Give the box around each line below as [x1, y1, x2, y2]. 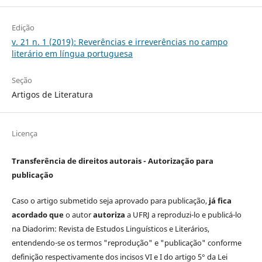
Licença [11, 128, 37, 139]
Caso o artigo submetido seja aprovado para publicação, [11, 195, 209, 206]
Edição [11, 22, 35, 33]
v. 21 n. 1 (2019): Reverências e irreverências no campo [11, 36, 227, 48]
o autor [63, 209, 93, 220]
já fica [208, 195, 232, 206]
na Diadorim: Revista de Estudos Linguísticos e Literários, [11, 223, 209, 235]
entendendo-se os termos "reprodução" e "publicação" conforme [11, 237, 242, 249]
